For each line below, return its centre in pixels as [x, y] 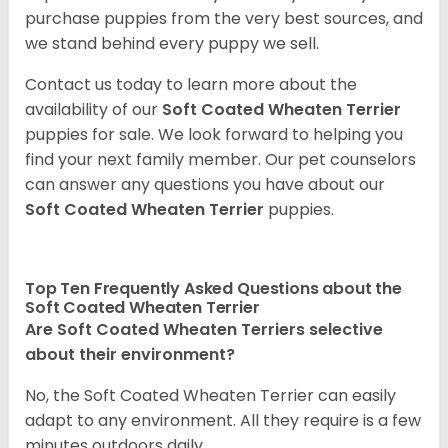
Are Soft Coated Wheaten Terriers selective [204, 329]
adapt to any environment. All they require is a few [223, 420]
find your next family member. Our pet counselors [220, 159]
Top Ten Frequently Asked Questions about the [213, 288]
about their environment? [130, 354]
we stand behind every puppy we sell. [172, 43]
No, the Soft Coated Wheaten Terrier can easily [210, 395]
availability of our [93, 109]
